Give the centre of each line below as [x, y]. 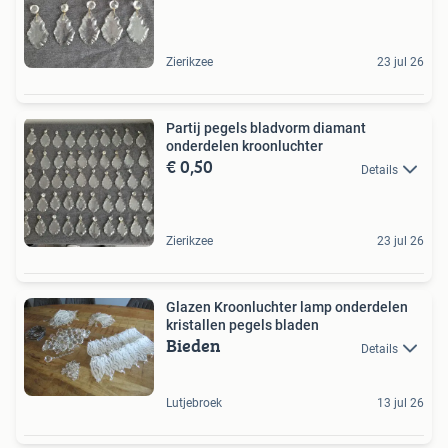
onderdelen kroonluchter [244, 146]
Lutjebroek [194, 402]
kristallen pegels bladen [242, 325]
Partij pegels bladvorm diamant [266, 128]
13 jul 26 [400, 402]
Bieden [193, 346]
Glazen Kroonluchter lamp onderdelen [287, 307]
